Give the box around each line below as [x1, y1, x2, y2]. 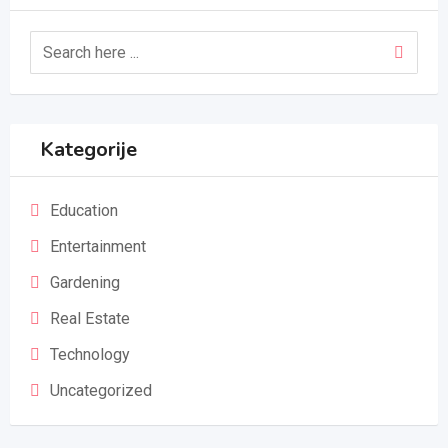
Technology [50, 345, 130, 364]
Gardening [50, 273, 120, 292]
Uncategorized [50, 381, 152, 400]
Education [50, 201, 118, 220]
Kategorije [40, 136, 137, 163]
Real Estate [50, 309, 130, 328]
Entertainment [50, 237, 146, 256]
